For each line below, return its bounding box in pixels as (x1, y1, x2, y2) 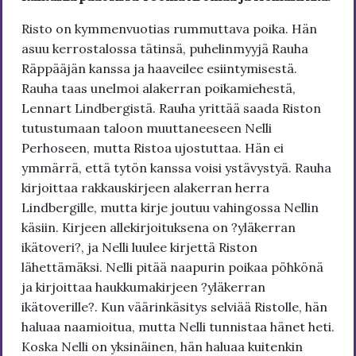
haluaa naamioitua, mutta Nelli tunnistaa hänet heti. (21, 318, 335, 335)
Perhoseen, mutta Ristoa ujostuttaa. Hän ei (21, 139, 284, 156)
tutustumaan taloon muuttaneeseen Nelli (21, 119, 272, 136)
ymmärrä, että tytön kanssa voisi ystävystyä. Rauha (21, 159, 331, 176)
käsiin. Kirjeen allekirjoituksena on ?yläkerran (21, 219, 296, 235)
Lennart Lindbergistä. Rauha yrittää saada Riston (21, 99, 321, 116)
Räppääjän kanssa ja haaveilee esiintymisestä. (21, 60, 297, 76)
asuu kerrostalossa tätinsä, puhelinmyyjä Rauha (21, 40, 308, 56)
